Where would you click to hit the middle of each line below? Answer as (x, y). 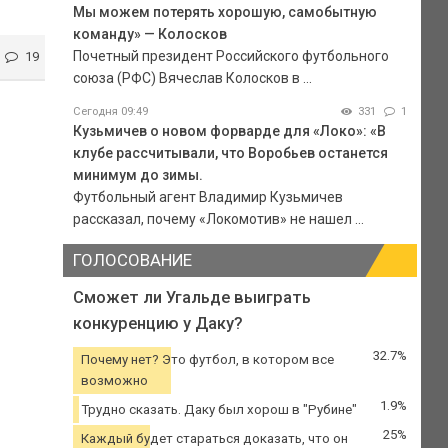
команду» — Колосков (149, 33)
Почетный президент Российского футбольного (230, 55)
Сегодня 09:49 (110, 111)
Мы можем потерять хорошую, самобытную (224, 11)
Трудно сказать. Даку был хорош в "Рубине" (218, 410)
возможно (114, 381)
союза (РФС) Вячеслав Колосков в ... (192, 77)
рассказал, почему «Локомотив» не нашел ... (218, 218)
